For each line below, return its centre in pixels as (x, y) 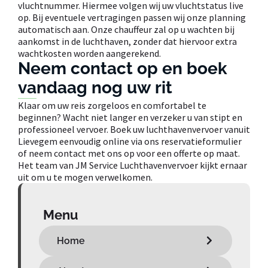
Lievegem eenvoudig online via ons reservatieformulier (130, 141)
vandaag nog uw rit (95, 87)
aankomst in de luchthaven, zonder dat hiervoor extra (127, 41)
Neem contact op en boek (123, 68)
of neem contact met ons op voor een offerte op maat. (129, 153)
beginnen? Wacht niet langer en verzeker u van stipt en (130, 117)
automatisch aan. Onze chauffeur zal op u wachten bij (126, 29)
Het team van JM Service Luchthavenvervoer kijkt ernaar (133, 165)
